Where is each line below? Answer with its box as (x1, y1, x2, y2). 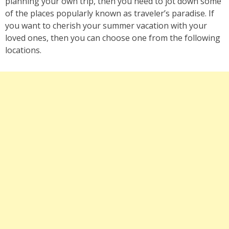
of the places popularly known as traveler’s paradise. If (5, 8, 214, 19)
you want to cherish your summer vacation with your (5, 20, 207, 32)
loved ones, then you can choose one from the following (5, 32, 220, 44)
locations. (5, 44, 41, 56)
